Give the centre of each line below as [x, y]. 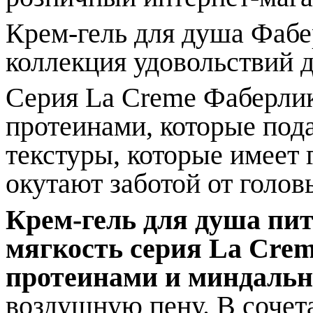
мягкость [68, 248]
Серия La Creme [104, 98]
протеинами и [93, 277]
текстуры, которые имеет [156, 155]
